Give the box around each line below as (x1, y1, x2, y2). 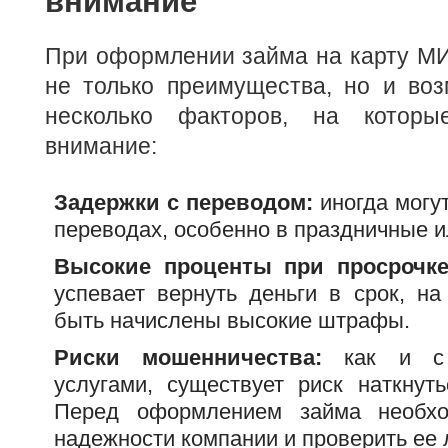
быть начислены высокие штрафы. (54, 307, 410, 333)
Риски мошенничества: (54, 344, 323, 370)
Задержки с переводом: (54, 189, 313, 215)
